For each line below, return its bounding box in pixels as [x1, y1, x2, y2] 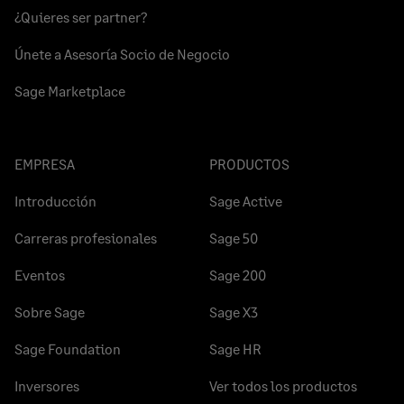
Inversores [14, 377, 79, 394]
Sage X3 [209, 303, 258, 320]
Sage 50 [209, 229, 258, 246]
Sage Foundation [14, 340, 121, 357]
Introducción [14, 192, 96, 209]
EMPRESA [14, 155, 75, 172]
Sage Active [209, 192, 282, 209]
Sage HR [209, 340, 262, 357]
